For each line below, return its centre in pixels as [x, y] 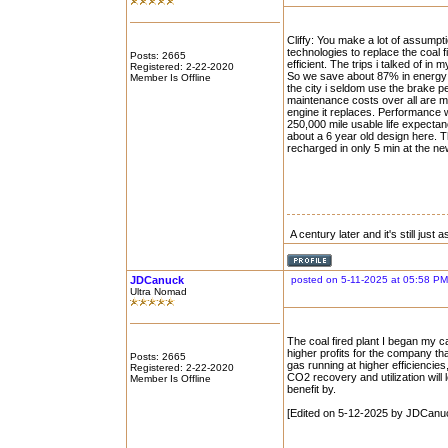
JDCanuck [157, 280]
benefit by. [311, 389]
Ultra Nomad [158, 291]
